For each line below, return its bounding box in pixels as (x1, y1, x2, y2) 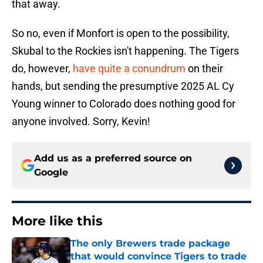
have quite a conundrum (70, 62, 186, 75)
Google (34, 167, 68, 178)
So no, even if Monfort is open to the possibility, (12, 27, 230, 40)
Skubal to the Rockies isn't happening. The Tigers (12, 45, 239, 58)
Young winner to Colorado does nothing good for (12, 97, 235, 110)
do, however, (12, 62, 70, 75)
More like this (12, 213, 103, 230)
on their (186, 62, 223, 75)
